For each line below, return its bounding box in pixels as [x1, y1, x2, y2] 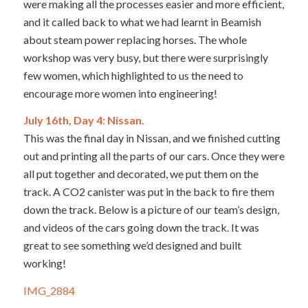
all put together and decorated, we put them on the [23, 167, 258, 181]
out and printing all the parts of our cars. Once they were [23, 149, 285, 163]
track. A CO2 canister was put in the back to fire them [23, 185, 274, 199]
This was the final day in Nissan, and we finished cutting [23, 131, 280, 145]
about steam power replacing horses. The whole [23, 32, 247, 46]
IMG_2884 [23, 283, 75, 297]
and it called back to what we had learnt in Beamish [23, 14, 261, 28]
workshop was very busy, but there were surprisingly [23, 50, 268, 64]
